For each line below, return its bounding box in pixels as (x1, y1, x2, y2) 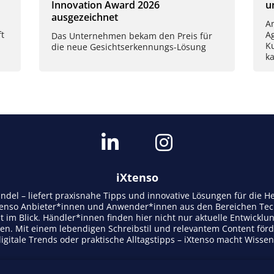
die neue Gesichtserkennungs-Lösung (51, 41, 206, 53)
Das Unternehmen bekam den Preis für (51, 30, 212, 42)
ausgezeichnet (51, 10, 118, 24)
